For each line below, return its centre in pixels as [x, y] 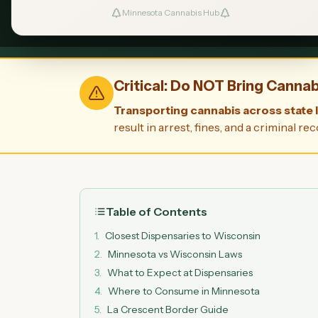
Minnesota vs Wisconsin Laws [175, 254]
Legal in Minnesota [157, 15]
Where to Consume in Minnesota [184, 291]
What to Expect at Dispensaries [180, 273]
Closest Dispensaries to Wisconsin [183, 236]
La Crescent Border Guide [168, 309]
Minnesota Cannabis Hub [170, 12]
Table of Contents [157, 212]
